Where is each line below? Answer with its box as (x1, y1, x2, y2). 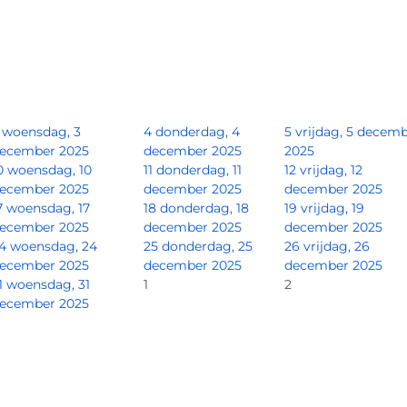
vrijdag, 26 (303, 237, 370, 254)
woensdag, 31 (6, 275, 90, 293)
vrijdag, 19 (301, 199, 364, 216)
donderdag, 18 (160, 199, 249, 216)
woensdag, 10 (7, 161, 92, 178)
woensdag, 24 (10, 237, 97, 254)
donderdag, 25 (162, 237, 253, 254)
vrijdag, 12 (300, 161, 362, 178)
